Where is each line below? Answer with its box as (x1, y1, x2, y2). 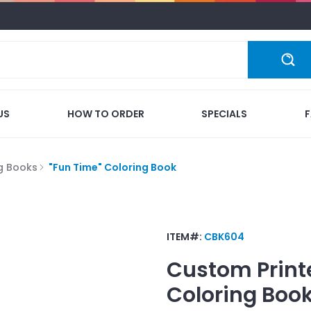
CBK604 (204, 229, 244, 244)
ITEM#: (167, 229, 204, 244)
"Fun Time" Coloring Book (49, 160, 176, 174)
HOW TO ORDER (67, 106, 144, 121)
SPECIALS (201, 106, 248, 121)
